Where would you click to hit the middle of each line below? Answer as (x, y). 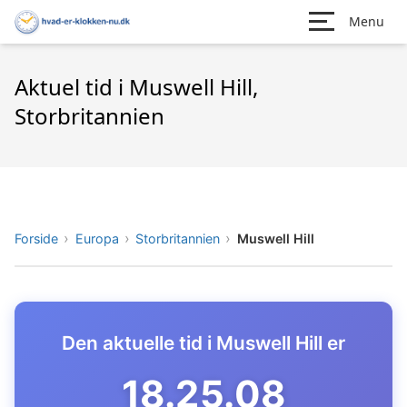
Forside (36, 238)
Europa (97, 238)
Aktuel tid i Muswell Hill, (136, 87)
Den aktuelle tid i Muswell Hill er (203, 343)
